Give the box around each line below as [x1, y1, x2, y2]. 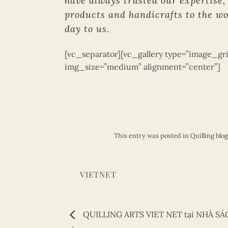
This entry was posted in [113, 131, 190, 140]
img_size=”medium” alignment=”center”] [65, 61, 220, 72]
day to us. [65, 22, 109, 35]
